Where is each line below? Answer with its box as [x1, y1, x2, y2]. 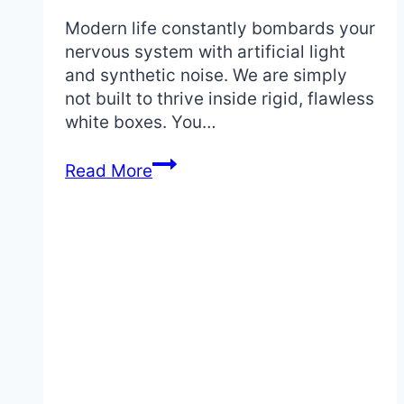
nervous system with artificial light [65, 41, 345, 62]
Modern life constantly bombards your [65, 17, 375, 39]
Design [151, 362, 208, 383]
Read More [65, 160, 152, 181]
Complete [151, 338, 231, 360]
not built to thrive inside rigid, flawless [65, 87, 374, 109]
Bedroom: [151, 291, 229, 313]
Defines [151, 174, 214, 196]
